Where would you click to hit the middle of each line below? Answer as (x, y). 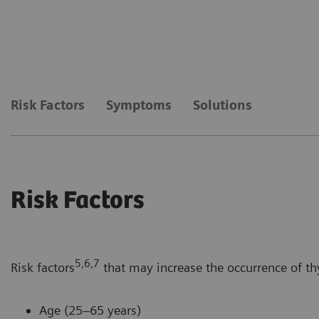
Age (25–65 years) (90, 310)
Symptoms (139, 105)
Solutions (223, 105)
